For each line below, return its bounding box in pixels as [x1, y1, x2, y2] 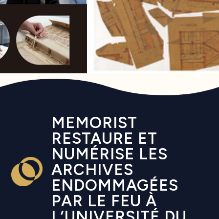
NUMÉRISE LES [51, 145, 168, 163]
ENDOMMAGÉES [51, 176, 178, 195]
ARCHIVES [51, 160, 133, 179]
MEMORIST [51, 113, 137, 132]
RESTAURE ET [51, 129, 157, 148]
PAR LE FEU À [51, 192, 157, 210]
